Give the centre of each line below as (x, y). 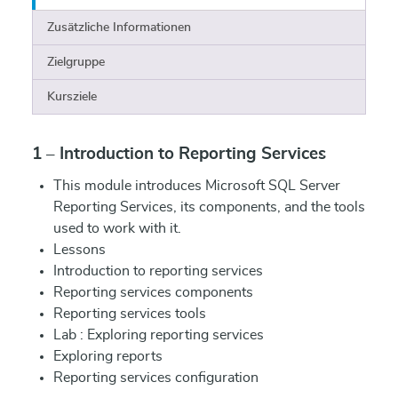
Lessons (80, 250)
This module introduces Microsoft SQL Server (197, 186)
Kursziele (72, 97)
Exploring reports (108, 356)
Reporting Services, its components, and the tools (209, 207)
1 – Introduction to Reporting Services (179, 154)
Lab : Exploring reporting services (159, 335)
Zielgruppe (76, 62)
